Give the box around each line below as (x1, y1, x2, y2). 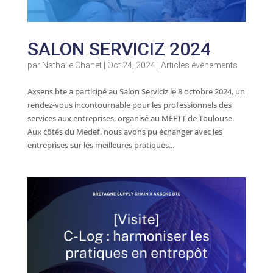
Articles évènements (160, 60, 238, 70)
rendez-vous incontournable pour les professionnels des (27, 99, 232, 110)
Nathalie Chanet (41, 60, 102, 70)
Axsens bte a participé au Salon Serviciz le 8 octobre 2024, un (27, 85, 245, 97)
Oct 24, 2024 (107, 60, 155, 70)
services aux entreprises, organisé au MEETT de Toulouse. (27, 112, 234, 124)
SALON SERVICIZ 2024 (27, 38, 211, 60)
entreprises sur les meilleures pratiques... (27, 139, 174, 151)
